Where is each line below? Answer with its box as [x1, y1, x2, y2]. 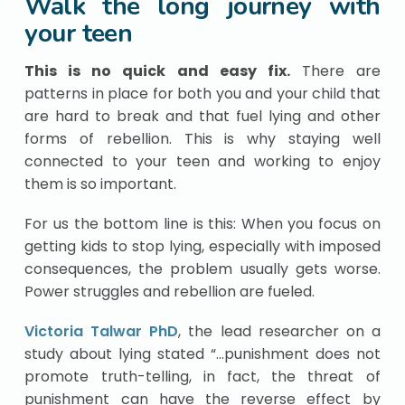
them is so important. [24, 174, 177, 195]
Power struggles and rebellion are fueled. [24, 281, 316, 303]
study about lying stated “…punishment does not [24, 344, 381, 365]
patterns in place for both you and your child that [24, 83, 381, 105]
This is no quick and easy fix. [24, 61, 290, 82]
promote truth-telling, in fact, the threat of [24, 366, 381, 388]
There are [289, 61, 381, 82]
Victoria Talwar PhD [24, 321, 179, 343]
